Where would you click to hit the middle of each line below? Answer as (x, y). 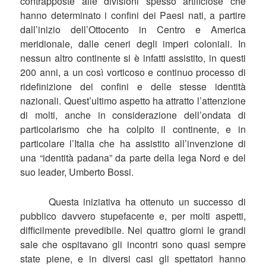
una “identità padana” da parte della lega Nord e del (133, 157)
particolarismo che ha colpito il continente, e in (133, 129)
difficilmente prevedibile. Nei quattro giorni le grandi (133, 230)
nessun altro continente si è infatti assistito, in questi (133, 58)
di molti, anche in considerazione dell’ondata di (133, 115)
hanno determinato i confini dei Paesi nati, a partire (133, 15)
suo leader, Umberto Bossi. (77, 172)
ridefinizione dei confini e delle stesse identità (133, 86)
